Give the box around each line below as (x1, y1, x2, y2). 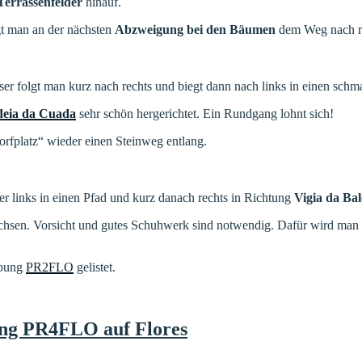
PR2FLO (26, 259, 74, 274)
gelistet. (74, 259, 116, 274)
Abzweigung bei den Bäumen (115, 22, 276, 36)
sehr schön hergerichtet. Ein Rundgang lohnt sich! (76, 106, 334, 120)
